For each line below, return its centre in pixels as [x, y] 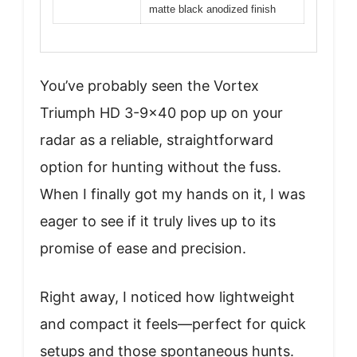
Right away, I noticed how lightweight [167, 296]
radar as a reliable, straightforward [157, 139]
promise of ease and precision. [143, 248]
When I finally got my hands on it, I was [173, 194]
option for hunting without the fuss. [161, 167]
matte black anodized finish [212, 10]
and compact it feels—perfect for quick [173, 324]
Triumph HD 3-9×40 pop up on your [161, 112]
